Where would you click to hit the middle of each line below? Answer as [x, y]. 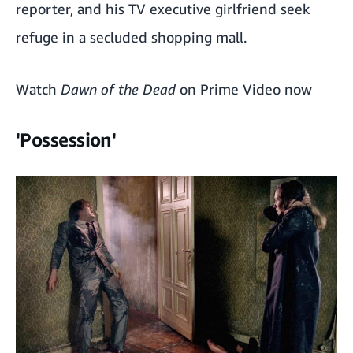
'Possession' [66, 139]
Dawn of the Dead [118, 89]
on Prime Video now [244, 89]
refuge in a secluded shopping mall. [131, 37]
